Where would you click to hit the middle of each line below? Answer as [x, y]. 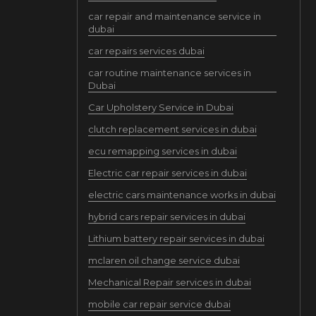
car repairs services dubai [146, 51]
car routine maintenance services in [169, 73]
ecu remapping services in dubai [162, 151]
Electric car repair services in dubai [167, 173]
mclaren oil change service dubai [164, 260]
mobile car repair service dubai [159, 304]
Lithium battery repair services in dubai [176, 238]
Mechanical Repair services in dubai [169, 282]
